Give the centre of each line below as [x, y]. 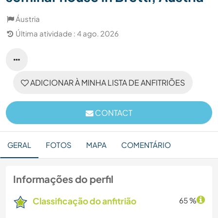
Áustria [28, 19]
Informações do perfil [63, 179]
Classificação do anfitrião [84, 201]
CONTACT [113, 113]
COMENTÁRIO [146, 145]
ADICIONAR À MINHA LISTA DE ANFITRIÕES [107, 83]
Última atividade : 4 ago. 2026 [67, 34]
